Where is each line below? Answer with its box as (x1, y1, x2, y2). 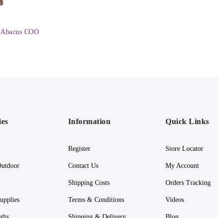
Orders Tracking (165, 179, 211, 187)
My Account (165, 162, 200, 170)
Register (68, 145, 91, 153)
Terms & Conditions (68, 196, 124, 204)
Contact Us (68, 162, 98, 170)
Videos (165, 196, 184, 204)
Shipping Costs (68, 179, 109, 187)
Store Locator (165, 145, 204, 153)
